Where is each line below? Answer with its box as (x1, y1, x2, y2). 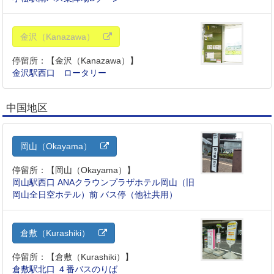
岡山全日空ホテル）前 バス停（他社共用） (12, 190, 178, 200)
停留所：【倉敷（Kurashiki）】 (12, 252, 134, 262)
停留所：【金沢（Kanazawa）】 (12, 56, 139, 66)
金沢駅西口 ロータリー (12, 68, 107, 78)
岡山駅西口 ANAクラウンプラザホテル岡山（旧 (12, 177, 195, 188)
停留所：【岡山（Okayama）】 (12, 165, 136, 176)
